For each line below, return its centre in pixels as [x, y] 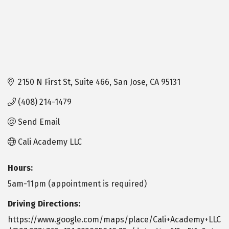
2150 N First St [44, 82]
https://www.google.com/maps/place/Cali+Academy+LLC [114, 219]
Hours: [20, 168]
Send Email [39, 122]
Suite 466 [92, 82]
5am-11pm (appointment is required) [77, 184]
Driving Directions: [44, 203]
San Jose [130, 82]
